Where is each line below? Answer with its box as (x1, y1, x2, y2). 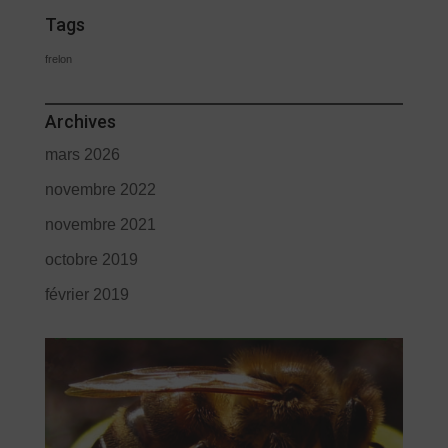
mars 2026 (44, 146, 120, 164)
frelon (44, 53, 72, 66)
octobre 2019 (44, 251, 138, 269)
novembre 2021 (44, 216, 156, 234)
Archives (44, 111, 116, 133)
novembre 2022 (44, 181, 156, 199)
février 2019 (44, 286, 129, 304)
